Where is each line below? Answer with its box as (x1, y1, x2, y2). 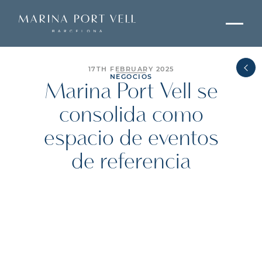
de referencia (71, 150, 191, 174)
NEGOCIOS (109, 73, 153, 81)
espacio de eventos (43, 126, 219, 151)
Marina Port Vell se (44, 80, 218, 104)
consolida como (58, 103, 204, 127)
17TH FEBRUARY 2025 (88, 65, 174, 73)
